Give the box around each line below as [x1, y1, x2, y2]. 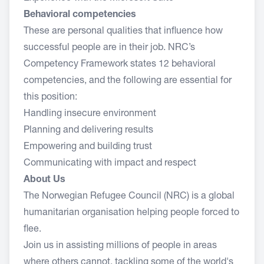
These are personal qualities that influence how [24, 27, 223, 37]
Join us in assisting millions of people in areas [24, 242, 217, 251]
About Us [24, 176, 65, 185]
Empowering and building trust [24, 143, 152, 152]
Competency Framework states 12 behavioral [24, 60, 216, 70]
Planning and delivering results [24, 126, 153, 136]
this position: [24, 93, 77, 103]
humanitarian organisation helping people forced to [24, 209, 239, 218]
